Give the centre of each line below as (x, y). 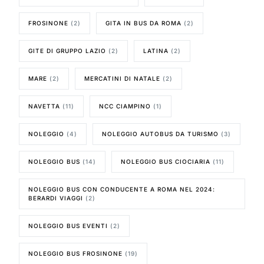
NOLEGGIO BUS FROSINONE (76, 253)
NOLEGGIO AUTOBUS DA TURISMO (161, 133)
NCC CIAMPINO (125, 106)
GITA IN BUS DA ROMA (144, 23)
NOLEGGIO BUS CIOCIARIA (166, 161)
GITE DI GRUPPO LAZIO (67, 50)
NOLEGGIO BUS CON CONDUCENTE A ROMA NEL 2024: (122, 189)
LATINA (156, 50)
